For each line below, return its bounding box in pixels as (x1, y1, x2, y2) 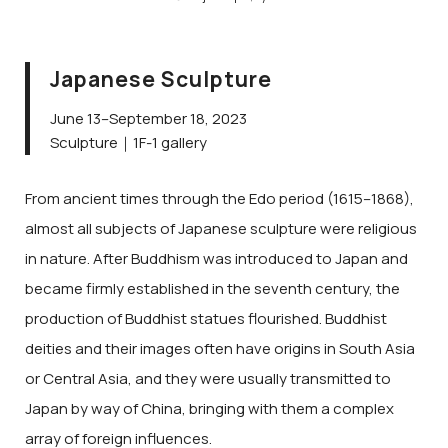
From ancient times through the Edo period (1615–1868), (25, 188, 414, 210)
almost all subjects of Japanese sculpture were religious (25, 218, 417, 240)
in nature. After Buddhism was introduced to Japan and (25, 248, 408, 270)
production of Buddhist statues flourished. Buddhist (25, 308, 387, 330)
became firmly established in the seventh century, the (25, 278, 400, 300)
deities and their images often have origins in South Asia (25, 338, 415, 360)
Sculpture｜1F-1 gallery (50, 131, 207, 153)
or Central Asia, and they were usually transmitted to (25, 368, 391, 390)
